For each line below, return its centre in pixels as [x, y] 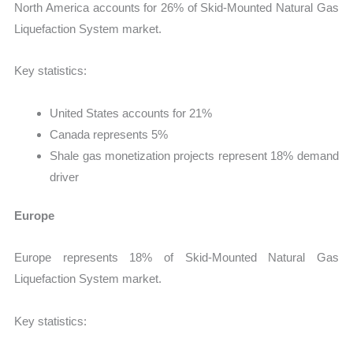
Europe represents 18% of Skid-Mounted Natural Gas [176, 258]
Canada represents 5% [109, 134]
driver [65, 176]
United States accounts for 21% [131, 113]
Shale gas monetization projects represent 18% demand [194, 155]
